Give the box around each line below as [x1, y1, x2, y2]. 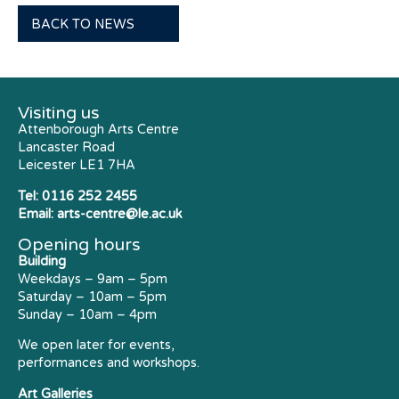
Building [18, 254, 66, 270]
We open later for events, [18, 338, 175, 354]
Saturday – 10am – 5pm [18, 289, 167, 305]
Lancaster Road [18, 140, 115, 156]
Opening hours [18, 234, 141, 256]
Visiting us [18, 102, 100, 124]
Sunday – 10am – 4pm [18, 307, 157, 323]
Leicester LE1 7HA [18, 158, 135, 174]
